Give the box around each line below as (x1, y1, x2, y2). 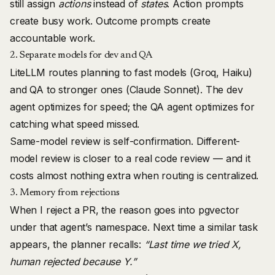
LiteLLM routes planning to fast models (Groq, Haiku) (10, 66, 252, 79)
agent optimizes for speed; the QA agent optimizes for (10, 101, 255, 113)
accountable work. (10, 32, 96, 44)
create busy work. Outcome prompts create (10, 15, 211, 27)
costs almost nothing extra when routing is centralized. (10, 169, 259, 182)
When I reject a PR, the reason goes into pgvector (10, 204, 239, 216)
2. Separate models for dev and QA (10, 50, 152, 60)
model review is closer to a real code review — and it (10, 152, 250, 165)
